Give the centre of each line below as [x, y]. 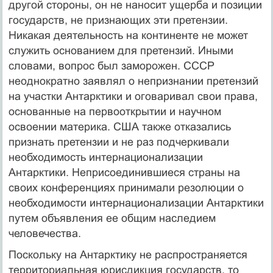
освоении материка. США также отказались [119, 126]
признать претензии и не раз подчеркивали [119, 142]
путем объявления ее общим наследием [112, 218]
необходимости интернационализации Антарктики [136, 203]
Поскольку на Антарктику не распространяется [128, 254]
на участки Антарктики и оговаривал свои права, [133, 96]
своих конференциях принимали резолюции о [126, 187]
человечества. [44, 233]
